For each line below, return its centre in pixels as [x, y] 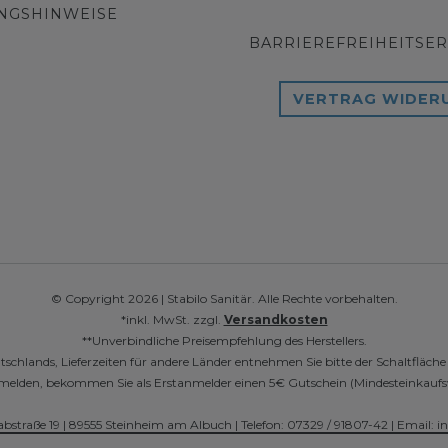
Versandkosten [275, 320]
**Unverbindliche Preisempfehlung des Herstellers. [224, 341]
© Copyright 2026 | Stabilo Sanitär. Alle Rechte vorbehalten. [224, 299]
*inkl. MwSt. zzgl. [172, 320]
